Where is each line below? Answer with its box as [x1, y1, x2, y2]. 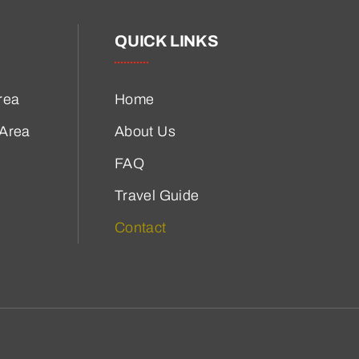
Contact [115, 220, 167, 236]
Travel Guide [115, 188, 200, 204]
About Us [115, 123, 175, 140]
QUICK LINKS [115, 32, 219, 50]
